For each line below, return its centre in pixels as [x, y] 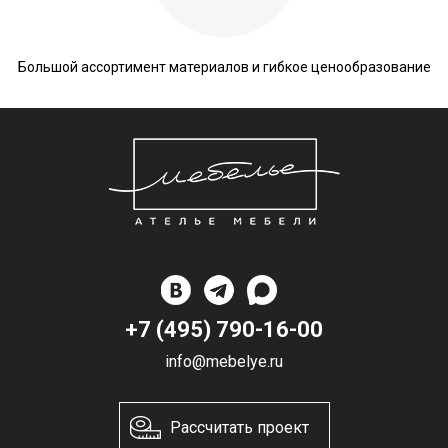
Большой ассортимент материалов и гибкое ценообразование [224, 66]
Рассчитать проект [239, 427]
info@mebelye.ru [224, 361]
